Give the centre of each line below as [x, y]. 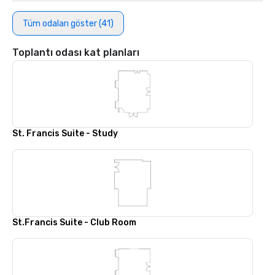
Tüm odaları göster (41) [68, 23]
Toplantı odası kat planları [76, 52]
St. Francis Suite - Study [65, 134]
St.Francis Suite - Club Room [74, 223]
